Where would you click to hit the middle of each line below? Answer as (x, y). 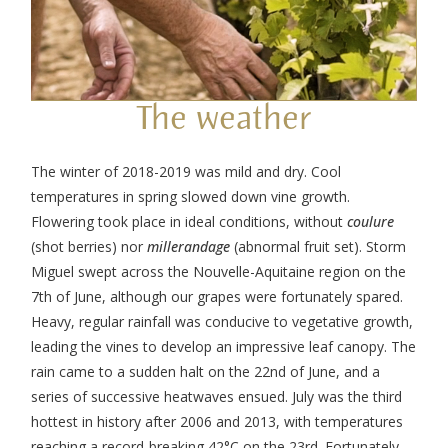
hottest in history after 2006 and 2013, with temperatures (217, 421)
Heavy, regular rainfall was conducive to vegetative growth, (222, 321)
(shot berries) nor (89, 246)
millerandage (189, 246)
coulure (371, 221)
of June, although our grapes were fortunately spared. (228, 296)
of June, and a (333, 371)
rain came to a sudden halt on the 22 (151, 371)
